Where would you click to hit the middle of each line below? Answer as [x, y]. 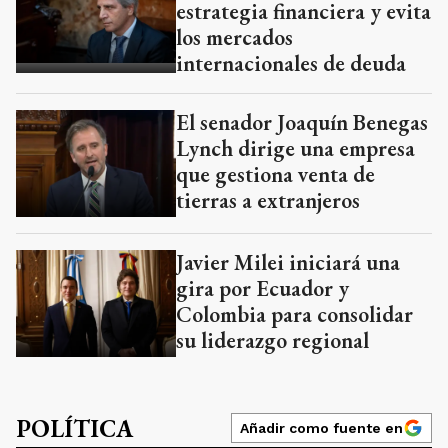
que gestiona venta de [275, 175]
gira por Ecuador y [262, 288]
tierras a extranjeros [268, 201]
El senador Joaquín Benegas [302, 123]
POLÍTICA [74, 428]
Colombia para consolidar [294, 314]
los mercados [234, 38]
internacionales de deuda [291, 64]
